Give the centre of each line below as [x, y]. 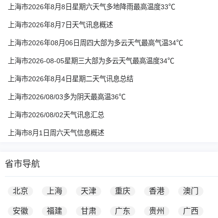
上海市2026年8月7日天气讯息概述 [60, 25]
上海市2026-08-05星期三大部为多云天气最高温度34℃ [91, 61]
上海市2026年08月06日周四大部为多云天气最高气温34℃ [95, 43]
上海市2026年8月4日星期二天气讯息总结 [71, 79]
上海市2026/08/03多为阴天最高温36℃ [67, 97]
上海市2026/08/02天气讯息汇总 [56, 115]
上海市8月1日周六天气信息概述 [56, 133]
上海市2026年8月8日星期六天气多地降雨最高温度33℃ [91, 7]
